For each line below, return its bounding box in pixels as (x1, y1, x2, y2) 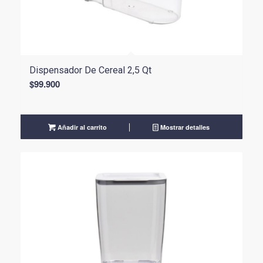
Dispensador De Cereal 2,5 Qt (29, 65, 151, 76)
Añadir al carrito (56, 123, 107, 132)
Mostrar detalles (158, 123, 210, 132)
